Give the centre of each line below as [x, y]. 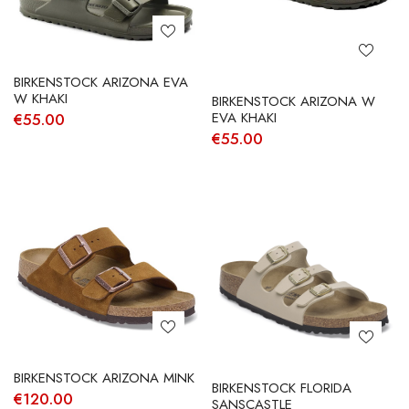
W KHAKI [41, 98]
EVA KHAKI [244, 117]
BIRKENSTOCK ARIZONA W [293, 101]
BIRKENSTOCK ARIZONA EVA [101, 82]
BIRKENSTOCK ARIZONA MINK [104, 378]
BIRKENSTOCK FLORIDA [281, 388]
